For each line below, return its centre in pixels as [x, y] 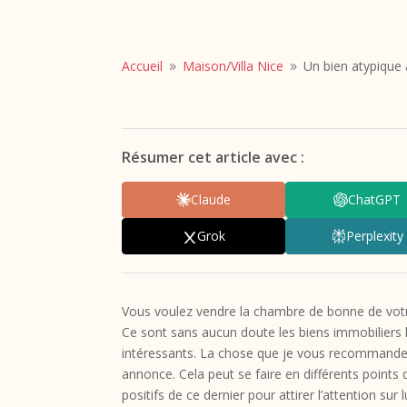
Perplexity [374, 236]
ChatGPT [375, 200]
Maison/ [207, 65]
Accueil [143, 65]
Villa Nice [258, 65]
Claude [211, 200]
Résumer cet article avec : [213, 157]
